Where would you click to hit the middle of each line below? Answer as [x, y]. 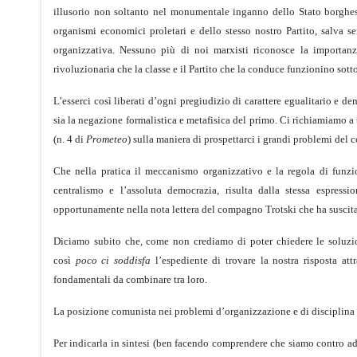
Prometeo [107, 139]
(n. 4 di [70, 139]
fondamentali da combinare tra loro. [130, 279]
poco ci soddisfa [113, 260]
